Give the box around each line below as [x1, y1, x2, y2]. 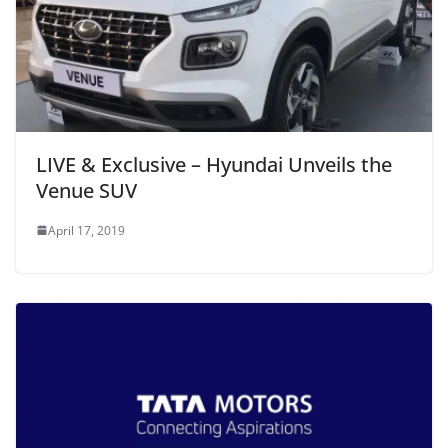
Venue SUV [36, 176, 137, 204]
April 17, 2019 [48, 221, 125, 239]
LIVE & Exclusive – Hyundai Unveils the [36, 150, 392, 178]
